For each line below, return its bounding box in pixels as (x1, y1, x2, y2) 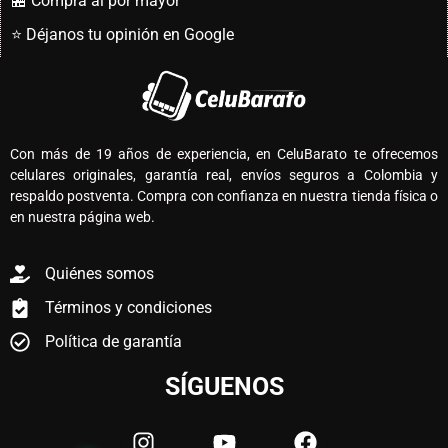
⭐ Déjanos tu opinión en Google (11, 25, 234, 45)
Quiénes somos (45, 264, 154, 284)
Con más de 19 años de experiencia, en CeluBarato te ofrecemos (10, 146, 438, 163)
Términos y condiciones (45, 298, 212, 318)
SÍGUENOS (164, 372, 284, 402)
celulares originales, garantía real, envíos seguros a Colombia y (10, 167, 438, 184)
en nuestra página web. (10, 209, 155, 226)
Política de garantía (45, 332, 182, 352)
